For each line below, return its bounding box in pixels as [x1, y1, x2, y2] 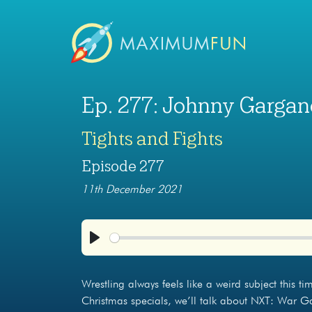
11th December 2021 [81, 185, 182, 196]
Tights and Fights [81, 128, 223, 150]
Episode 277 [81, 158, 164, 175]
